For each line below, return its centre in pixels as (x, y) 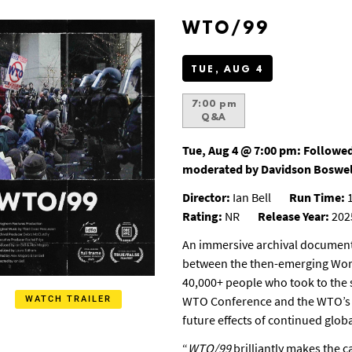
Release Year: (293, 216)
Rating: (202, 216)
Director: (206, 197)
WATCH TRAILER (68, 299)
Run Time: (317, 197)
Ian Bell (251, 197)
